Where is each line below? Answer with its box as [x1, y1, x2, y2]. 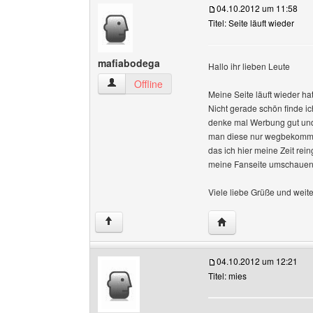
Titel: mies [208, 270, 247, 282]
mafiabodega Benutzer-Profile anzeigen [106, 76, 281, 90]
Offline [134, 77, 163, 91]
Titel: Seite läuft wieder [208, 17, 294, 29]
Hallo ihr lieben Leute [208, 60, 290, 72]
